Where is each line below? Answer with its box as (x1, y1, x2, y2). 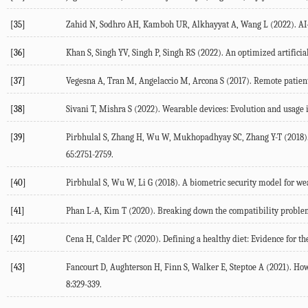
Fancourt (66, 262, 98, 273)
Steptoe (230, 262, 256, 273)
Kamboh (143, 19, 174, 30)
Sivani (66, 104, 89, 115)
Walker (192, 262, 219, 273)
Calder (96, 234, 120, 245)
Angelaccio (139, 76, 178, 87)
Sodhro (100, 19, 125, 30)
